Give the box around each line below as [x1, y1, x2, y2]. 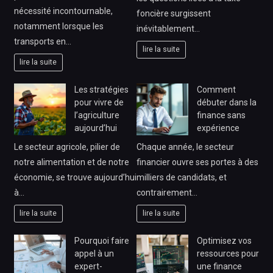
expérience [197, 122, 239, 133]
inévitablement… [136, 23, 200, 34]
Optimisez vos [197, 235, 252, 246]
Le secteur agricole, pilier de [13, 141, 120, 152]
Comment [197, 84, 236, 94]
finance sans [197, 110, 246, 120]
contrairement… [136, 187, 197, 197]
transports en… [13, 36, 71, 46]
